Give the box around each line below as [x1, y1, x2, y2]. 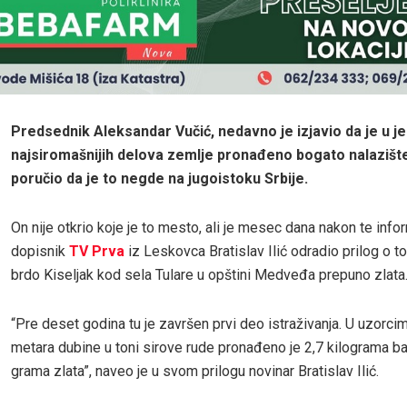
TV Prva [65, 242, 124, 260]
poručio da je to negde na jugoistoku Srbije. [11, 169, 308, 187]
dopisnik [11, 242, 65, 260]
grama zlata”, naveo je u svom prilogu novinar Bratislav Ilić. [11, 362, 379, 380]
